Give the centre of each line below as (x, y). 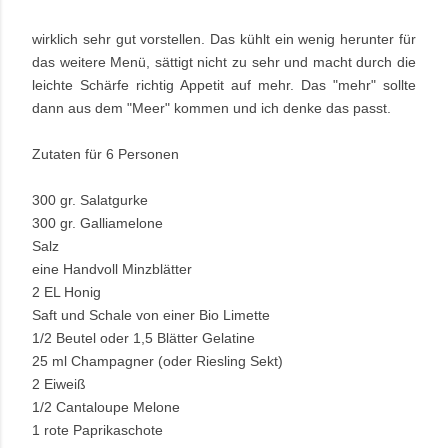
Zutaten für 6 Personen (105, 153)
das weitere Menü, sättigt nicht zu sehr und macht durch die (224, 61)
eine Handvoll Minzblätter (112, 268)
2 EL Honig (66, 291)
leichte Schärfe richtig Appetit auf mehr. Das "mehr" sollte (224, 84)
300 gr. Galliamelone (97, 222)
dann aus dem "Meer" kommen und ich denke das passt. (211, 107)
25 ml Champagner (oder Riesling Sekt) (157, 360)
